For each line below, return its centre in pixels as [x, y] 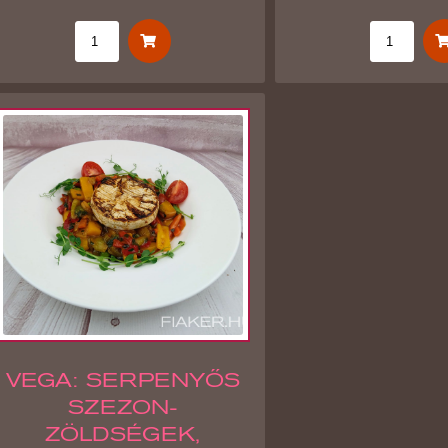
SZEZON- [123, 407]
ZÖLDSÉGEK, [123, 434]
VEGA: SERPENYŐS [122, 380]
